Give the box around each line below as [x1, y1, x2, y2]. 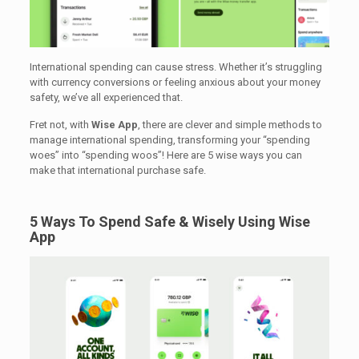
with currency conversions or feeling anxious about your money [29, 75, 321, 88]
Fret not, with [29, 118, 91, 131]
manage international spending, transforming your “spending [29, 133, 310, 146]
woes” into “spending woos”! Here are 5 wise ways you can [29, 148, 302, 161]
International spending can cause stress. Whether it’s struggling [29, 60, 322, 73]
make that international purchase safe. [29, 163, 206, 176]
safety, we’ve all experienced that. [29, 91, 183, 103]
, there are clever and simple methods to [137, 118, 322, 131]
